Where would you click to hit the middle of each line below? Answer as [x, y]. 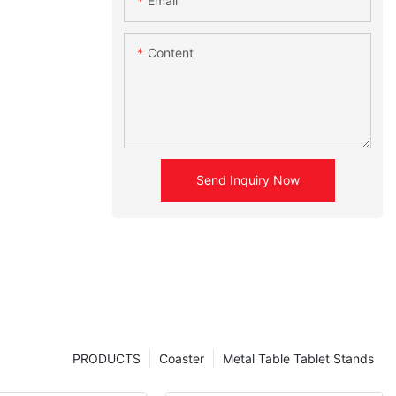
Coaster [182, 359]
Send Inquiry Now [247, 180]
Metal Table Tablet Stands [298, 359]
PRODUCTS [107, 359]
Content [171, 53]
